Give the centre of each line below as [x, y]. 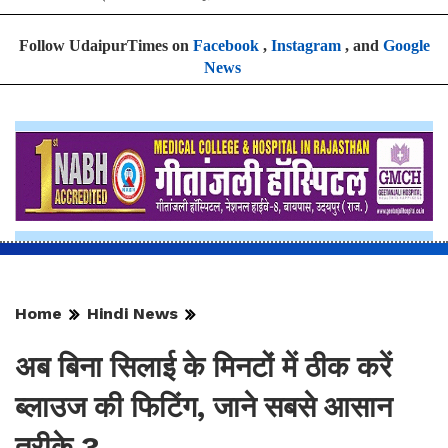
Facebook [225, 45]
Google [406, 45]
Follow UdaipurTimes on [105, 45]
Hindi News [132, 313]
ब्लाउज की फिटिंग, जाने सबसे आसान [203, 406]
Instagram [305, 45]
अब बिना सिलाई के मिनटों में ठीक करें [203, 366]
